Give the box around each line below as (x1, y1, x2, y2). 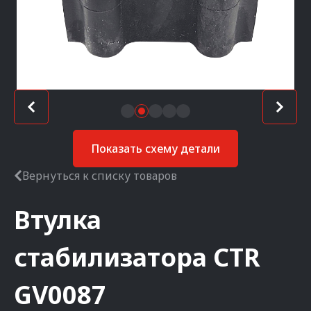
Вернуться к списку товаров (22, 168, 177, 183)
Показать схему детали (91, 141, 220, 156)
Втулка (14, 203, 101, 237)
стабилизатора (14, 240, 207, 274)
